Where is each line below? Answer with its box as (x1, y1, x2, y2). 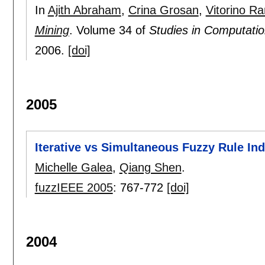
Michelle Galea (34, 161, 112, 174)
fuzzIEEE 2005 (34, 181, 113, 195)
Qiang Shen (119, 161, 182, 174)
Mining (34, 24, 69, 37)
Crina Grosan (128, 4, 199, 17)
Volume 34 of (76, 24, 149, 37)
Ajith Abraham (47, 4, 121, 17)
